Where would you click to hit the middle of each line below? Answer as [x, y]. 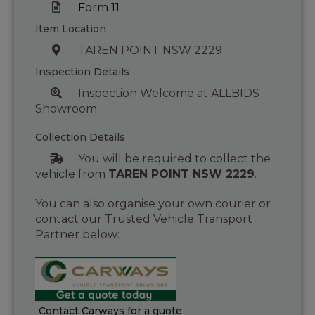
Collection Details [80, 137]
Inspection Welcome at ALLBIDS [168, 94]
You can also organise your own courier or [153, 204]
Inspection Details [82, 72]
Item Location [71, 29]
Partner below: [77, 235]
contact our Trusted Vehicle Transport [144, 219]
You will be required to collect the [174, 159]
